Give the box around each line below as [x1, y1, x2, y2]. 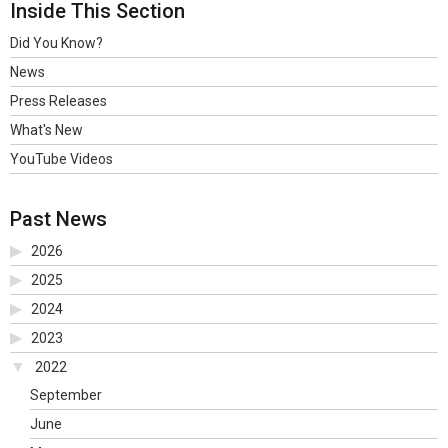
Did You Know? [10, 35, 103, 51]
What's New [10, 122, 83, 138]
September [30, 387, 102, 403]
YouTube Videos [10, 151, 113, 167]
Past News [10, 207, 107, 231]
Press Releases [10, 93, 107, 109]
